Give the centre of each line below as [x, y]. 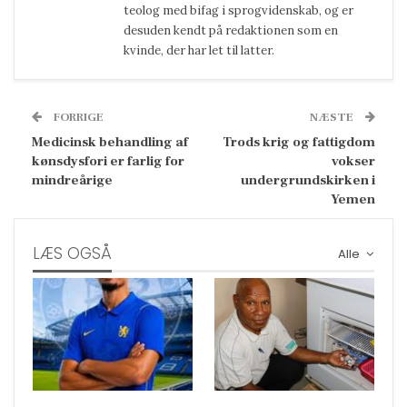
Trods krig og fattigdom [299, 142]
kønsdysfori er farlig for [108, 161]
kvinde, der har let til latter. [199, 50]
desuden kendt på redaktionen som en [231, 30]
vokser [353, 161]
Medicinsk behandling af [110, 142]
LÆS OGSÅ [72, 253]
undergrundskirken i [308, 180]
